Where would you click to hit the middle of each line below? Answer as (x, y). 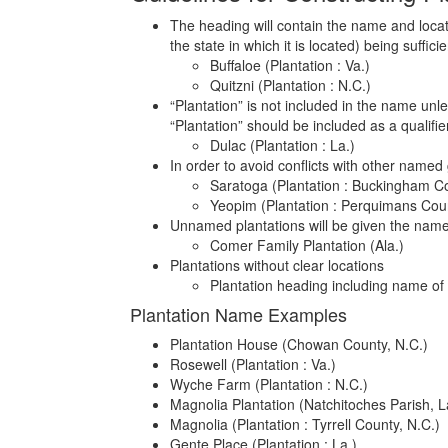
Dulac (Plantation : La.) (282, 145)
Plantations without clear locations (277, 265)
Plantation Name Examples (238, 314)
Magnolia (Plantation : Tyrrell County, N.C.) (305, 424)
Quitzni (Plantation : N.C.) (290, 85)
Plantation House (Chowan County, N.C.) (299, 344)
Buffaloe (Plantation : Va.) (290, 65)
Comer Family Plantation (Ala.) (307, 245)
